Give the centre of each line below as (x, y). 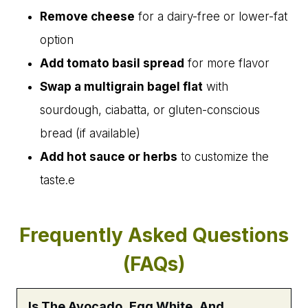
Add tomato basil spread (112, 64)
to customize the (223, 157)
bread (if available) (90, 134)
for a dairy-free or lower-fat (211, 17)
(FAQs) (154, 264)
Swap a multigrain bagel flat (121, 87)
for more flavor (227, 64)
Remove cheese (87, 17)
